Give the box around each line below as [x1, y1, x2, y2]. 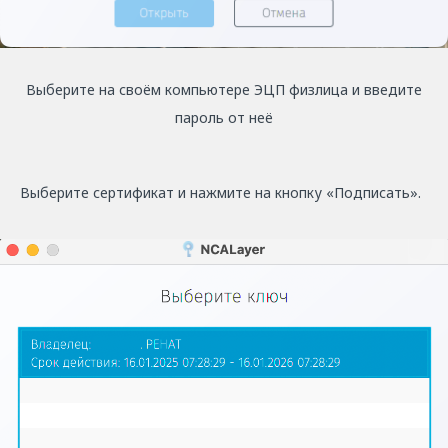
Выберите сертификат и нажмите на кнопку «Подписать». [20, 183, 421, 203]
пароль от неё [175, 108, 273, 128]
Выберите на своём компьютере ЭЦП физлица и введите [26, 80, 422, 100]
